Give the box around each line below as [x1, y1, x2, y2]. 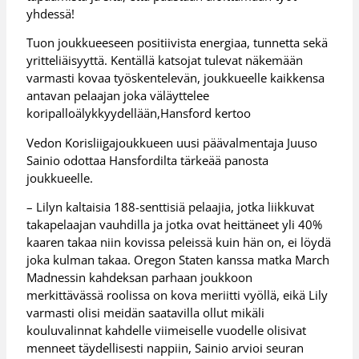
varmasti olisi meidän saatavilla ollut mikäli [26, 305, 265, 321]
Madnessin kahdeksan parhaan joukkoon [26, 269, 253, 286]
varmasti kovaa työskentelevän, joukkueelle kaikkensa [26, 70, 325, 87]
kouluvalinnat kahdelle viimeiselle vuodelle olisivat [26, 322, 307, 339]
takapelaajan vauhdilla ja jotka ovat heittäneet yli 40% [26, 216, 323, 233]
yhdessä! [26, 5, 75, 22]
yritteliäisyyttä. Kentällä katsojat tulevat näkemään [26, 52, 304, 69]
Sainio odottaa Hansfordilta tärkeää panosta [26, 151, 269, 168]
